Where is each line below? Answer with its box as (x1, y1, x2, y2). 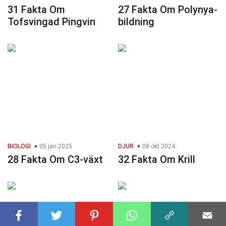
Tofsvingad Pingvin (8, 16, 95, 28)
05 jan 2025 (38, 143, 72, 150)
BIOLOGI (8, 143, 31, 150)
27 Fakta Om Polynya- (118, 4, 217, 16)
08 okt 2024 (141, 143, 175, 150)
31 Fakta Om (8, 4, 65, 16)
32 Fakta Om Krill (118, 153, 195, 166)
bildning (118, 16, 154, 28)
